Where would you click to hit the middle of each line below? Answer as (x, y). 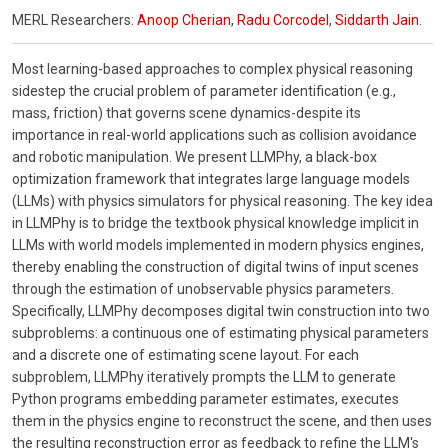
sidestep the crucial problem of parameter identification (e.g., (204, 91)
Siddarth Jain (377, 20)
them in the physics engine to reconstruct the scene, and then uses (222, 421)
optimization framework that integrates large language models (211, 179)
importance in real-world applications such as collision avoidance (214, 135)
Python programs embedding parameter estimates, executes (205, 399)
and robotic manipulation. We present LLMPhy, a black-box (194, 157)
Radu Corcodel (283, 20)
